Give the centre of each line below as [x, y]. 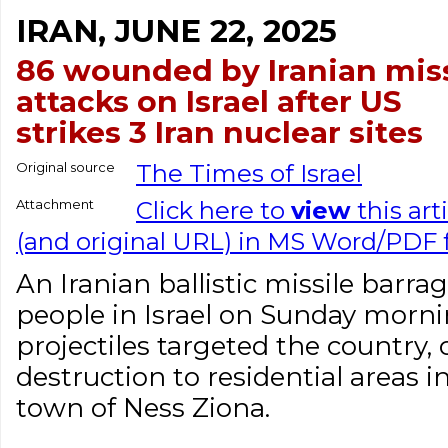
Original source [65, 167]
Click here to [213, 210]
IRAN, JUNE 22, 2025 [176, 31]
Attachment [55, 204]
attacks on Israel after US [209, 101]
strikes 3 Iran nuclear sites [219, 132]
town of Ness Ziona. [143, 408]
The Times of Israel [249, 173]
